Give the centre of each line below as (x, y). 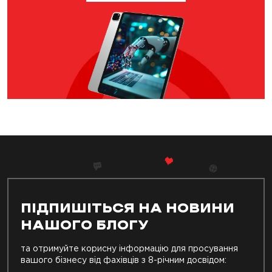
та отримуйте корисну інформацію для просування (129, 249)
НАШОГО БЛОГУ (85, 226)
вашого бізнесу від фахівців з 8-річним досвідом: (124, 260)
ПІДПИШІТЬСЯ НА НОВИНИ (127, 209)
